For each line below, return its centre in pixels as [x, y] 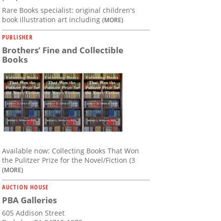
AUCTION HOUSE [25, 187]
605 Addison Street [33, 213]
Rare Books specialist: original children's [69, 10]
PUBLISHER [18, 37]
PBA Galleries [29, 200]
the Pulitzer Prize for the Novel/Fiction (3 [69, 160]
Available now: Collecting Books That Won [71, 150]
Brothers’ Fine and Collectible [63, 50]
